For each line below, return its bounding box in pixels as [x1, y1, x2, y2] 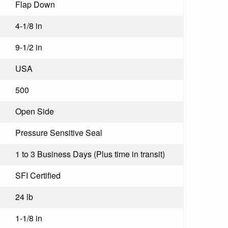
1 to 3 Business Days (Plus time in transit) [15, 148, 165, 160]
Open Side [15, 105, 54, 117]
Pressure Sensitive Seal [15, 126, 102, 138]
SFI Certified [15, 169, 61, 181]
